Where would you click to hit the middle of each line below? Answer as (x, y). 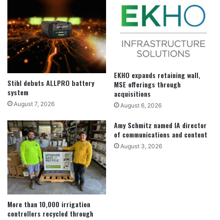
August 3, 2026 (141, 146)
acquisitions (132, 94)
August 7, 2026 (34, 104)
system (18, 92)
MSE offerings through (147, 84)
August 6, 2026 (141, 106)
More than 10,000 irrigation (49, 204)
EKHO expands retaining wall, (157, 75)
